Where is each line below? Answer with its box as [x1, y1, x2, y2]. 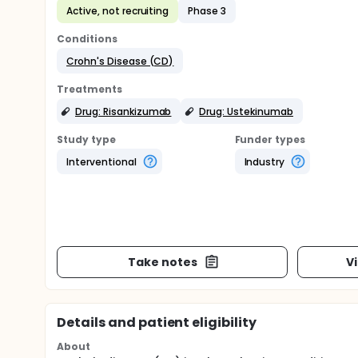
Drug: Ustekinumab [199, 104, 293, 118]
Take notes [127, 253, 197, 270]
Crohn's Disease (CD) [66, 54, 174, 68]
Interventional [66, 154, 137, 169]
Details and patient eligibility [57, 313, 257, 332]
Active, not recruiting [66, 3, 169, 18]
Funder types [234, 133, 306, 146]
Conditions [57, 32, 117, 46]
